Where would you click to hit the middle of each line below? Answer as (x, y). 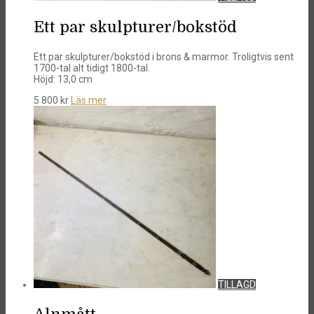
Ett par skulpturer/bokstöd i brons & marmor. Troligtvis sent (164, 56)
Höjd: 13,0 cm (63, 79)
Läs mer (89, 100)
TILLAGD (237, 284)
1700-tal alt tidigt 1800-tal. (92, 68)
